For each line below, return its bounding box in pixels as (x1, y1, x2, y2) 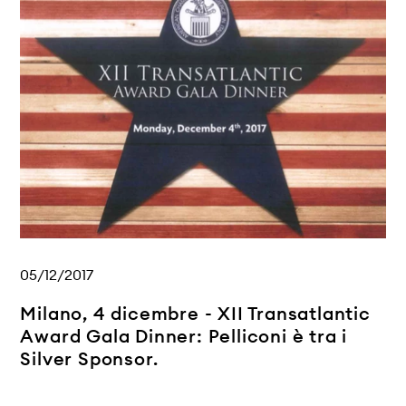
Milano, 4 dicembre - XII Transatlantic (20, 302, 371, 325)
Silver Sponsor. (20, 347, 159, 371)
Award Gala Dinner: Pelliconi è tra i (20, 324, 348, 348)
